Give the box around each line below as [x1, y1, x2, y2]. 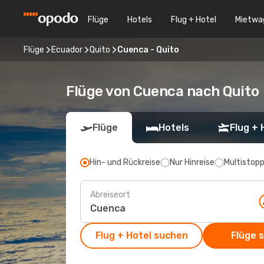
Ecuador [51, 44, 82, 55]
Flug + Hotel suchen [95, 230, 188, 241]
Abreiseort [90, 189, 130, 200]
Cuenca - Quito [117, 44, 179, 55]
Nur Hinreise [170, 157, 214, 167]
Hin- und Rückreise [90, 157, 160, 167]
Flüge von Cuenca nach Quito [66, 83, 259, 100]
